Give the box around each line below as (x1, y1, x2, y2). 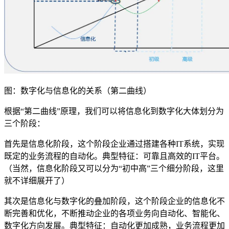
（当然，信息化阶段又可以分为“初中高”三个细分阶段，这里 (4, 164, 224, 173)
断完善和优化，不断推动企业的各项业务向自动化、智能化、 (4, 209, 225, 218)
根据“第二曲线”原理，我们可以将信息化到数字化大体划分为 (4, 106, 224, 116)
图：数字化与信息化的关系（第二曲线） (4, 86, 151, 95)
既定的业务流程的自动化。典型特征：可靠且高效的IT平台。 (4, 151, 224, 161)
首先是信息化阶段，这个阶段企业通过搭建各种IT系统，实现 (4, 139, 224, 148)
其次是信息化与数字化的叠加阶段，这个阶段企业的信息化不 (4, 196, 225, 205)
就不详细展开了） (4, 176, 70, 185)
